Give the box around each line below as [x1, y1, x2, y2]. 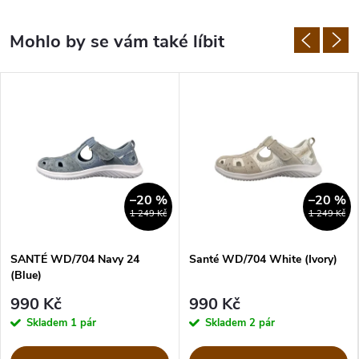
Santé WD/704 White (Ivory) [189, 252, 337, 268]
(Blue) [10, 268, 42, 284]
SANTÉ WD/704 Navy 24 [10, 252, 139, 268]
